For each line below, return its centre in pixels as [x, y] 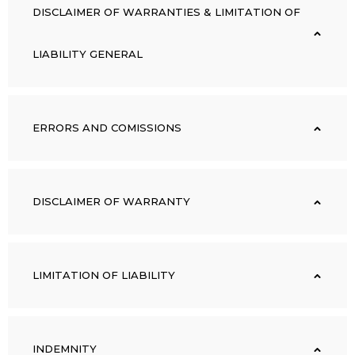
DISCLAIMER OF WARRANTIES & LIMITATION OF [166, 11]
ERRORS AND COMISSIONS [107, 127]
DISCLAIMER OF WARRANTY [111, 201]
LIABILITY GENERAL [88, 53]
